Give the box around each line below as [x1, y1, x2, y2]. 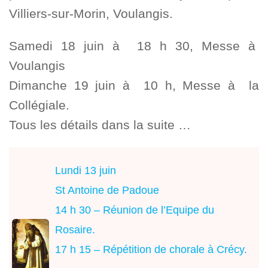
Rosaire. [55, 223, 95, 236]
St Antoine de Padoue [55, 184, 159, 196]
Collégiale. [9, 98, 69, 112]
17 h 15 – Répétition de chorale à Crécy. [55, 243, 247, 255]
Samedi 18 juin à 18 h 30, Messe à [9, 39, 259, 53]
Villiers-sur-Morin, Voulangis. [9, 7, 173, 21]
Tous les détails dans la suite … [9, 118, 191, 132]
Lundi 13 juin [55, 164, 116, 176]
